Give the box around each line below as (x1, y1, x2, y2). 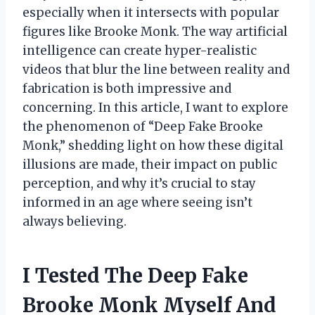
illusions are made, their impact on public (22, 156, 277, 172)
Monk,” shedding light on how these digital (22, 137, 283, 153)
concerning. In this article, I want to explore (22, 99, 288, 115)
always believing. (22, 213, 127, 229)
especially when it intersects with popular (22, 4, 279, 20)
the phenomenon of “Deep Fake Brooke (22, 118, 263, 134)
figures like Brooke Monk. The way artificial (22, 23, 288, 39)
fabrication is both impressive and (22, 80, 231, 96)
